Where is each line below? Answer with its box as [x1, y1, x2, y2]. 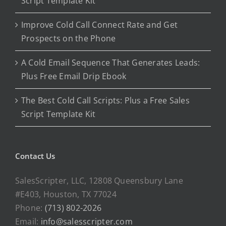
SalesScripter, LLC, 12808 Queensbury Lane [15, 175, 183, 187]
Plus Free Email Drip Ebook [21, 71, 127, 82]
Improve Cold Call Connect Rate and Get [21, 19, 178, 31]
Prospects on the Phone [21, 33, 116, 44]
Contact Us [15, 151, 55, 161]
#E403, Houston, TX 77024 [15, 189, 117, 200]
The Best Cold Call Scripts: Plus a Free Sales [21, 95, 190, 106]
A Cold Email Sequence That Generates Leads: [21, 57, 200, 69]
